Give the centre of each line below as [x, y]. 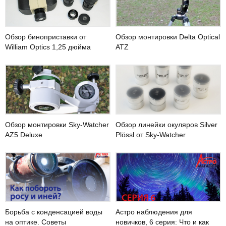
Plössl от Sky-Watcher [151, 134]
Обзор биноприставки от [46, 37]
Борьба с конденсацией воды [54, 212]
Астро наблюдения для [154, 212]
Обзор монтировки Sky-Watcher [57, 124]
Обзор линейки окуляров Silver [166, 124]
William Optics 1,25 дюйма [48, 47]
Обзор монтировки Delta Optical [168, 37]
